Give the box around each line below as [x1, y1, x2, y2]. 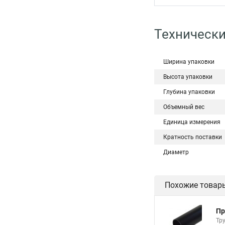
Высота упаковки [163, 73, 212, 80]
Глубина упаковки [163, 88, 215, 95]
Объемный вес [163, 103, 204, 110]
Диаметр [163, 149, 189, 156]
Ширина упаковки [163, 58, 214, 65]
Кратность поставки [163, 134, 222, 141]
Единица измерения [163, 119, 220, 126]
